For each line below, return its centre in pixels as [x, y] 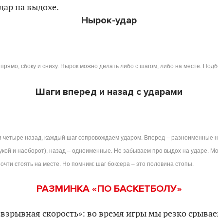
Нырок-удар [109, 20]
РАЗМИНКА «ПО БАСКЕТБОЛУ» [109, 189]
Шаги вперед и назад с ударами [109, 92]
